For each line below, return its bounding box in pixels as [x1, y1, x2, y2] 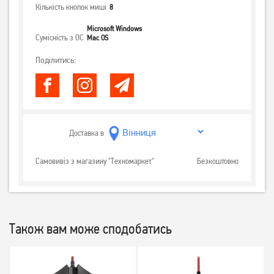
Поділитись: [35, 54, 76, 66]
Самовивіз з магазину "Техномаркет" [35, 155, 154, 166]
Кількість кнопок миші [35, 2, 106, 12]
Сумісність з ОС [35, 32, 84, 43]
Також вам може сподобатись [9, 220, 172, 237]
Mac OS [87, 33, 108, 43]
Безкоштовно [197, 155, 239, 166]
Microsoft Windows [87, 24, 142, 34]
